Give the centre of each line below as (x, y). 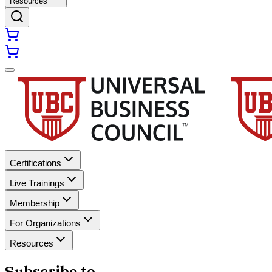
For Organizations (45, 223)
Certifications (36, 163)
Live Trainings (37, 183)
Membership (35, 203)
